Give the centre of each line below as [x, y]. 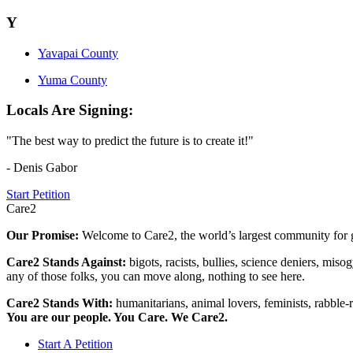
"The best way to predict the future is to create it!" [130, 141]
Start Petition [38, 195]
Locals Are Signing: [70, 110]
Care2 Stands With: [61, 303]
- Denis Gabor [42, 168]
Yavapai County [78, 53]
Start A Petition [75, 344]
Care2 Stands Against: [68, 262]
